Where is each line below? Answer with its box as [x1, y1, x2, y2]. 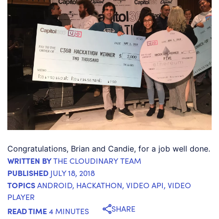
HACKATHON [76, 180, 122, 191]
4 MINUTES [49, 205, 89, 216]
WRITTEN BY [7, 155, 52, 166]
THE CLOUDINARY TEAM [52, 155, 141, 166]
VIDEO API [126, 180, 164, 191]
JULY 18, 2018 [50, 168, 95, 178]
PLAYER [7, 192, 35, 202]
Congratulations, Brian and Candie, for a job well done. [7, 144, 210, 154]
